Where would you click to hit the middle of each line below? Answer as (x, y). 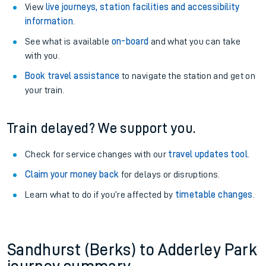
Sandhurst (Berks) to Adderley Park (132, 250)
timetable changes (214, 195)
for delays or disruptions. (170, 175)
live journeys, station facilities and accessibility (142, 7)
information (49, 21)
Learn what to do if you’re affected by (100, 195)
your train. (45, 90)
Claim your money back (72, 175)
